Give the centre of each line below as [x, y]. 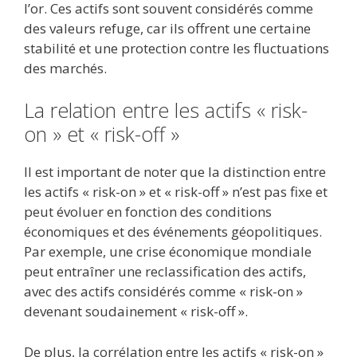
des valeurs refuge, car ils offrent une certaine [167, 28]
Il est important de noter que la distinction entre [175, 172]
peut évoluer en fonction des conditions [148, 212]
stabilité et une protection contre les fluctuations [177, 48]
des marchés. [65, 68]
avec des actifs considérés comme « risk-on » [163, 292]
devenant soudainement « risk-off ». [136, 312]
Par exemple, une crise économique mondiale [168, 252]
